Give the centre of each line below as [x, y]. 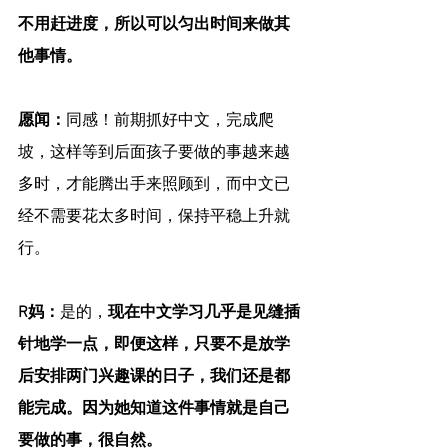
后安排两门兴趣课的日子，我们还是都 [154, 377]
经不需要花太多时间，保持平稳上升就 [154, 217]
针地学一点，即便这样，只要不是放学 [154, 345]
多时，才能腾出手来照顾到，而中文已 [154, 185]
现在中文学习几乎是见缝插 [204, 313]
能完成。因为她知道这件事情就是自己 [154, 409]
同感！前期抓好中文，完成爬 [170, 121]
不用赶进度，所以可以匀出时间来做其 [154, 25]
